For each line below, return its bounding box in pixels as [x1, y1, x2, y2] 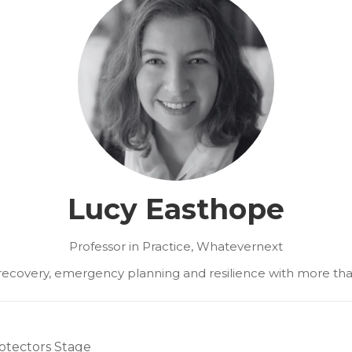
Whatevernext [196, 238, 283, 254]
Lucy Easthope [68, 191, 284, 226]
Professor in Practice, [69, 238, 196, 254]
